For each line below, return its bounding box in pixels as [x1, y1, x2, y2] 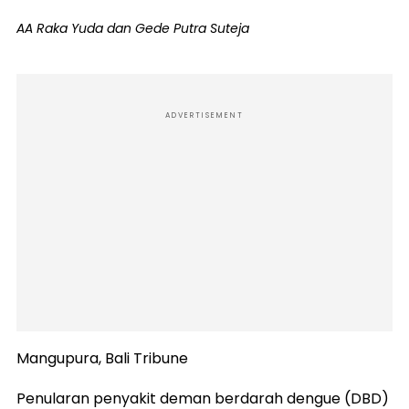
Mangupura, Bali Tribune [16, 348, 188, 370]
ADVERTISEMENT [165, 110, 244, 121]
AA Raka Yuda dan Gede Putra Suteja [16, 19, 249, 38]
